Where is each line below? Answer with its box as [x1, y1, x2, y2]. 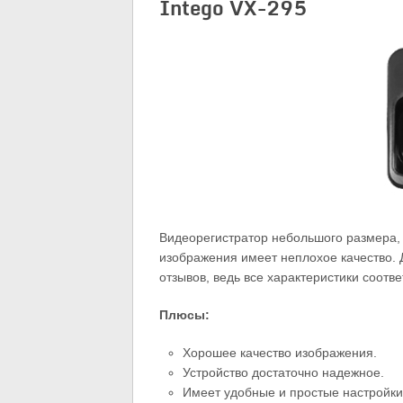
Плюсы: [158, 308, 210, 323]
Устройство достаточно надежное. [183, 365, 385, 381]
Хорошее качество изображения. [183, 345, 378, 361]
